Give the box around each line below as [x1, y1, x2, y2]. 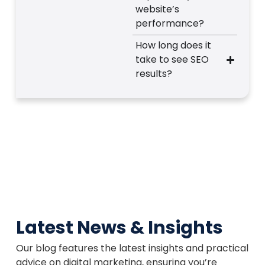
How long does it [135, 38, 212, 52]
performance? [135, 17, 205, 31]
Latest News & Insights [15, 215, 223, 241]
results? [135, 67, 173, 80]
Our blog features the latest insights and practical [15, 241, 248, 256]
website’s [135, 2, 180, 17]
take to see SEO [135, 53, 209, 66]
